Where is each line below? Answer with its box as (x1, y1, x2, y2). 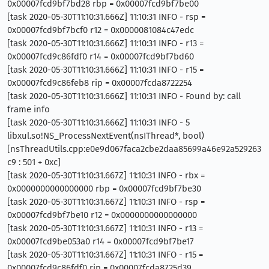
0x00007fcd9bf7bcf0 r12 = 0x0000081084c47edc (7, 24, 194, 35)
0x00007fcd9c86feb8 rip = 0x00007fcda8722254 (7, 77, 192, 88)
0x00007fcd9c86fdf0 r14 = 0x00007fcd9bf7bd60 (7, 50, 194, 62)
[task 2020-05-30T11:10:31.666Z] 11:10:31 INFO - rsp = (7, 11, 205, 22)
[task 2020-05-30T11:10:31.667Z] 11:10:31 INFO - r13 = (7, 222, 203, 234)
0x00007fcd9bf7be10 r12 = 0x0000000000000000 (7, 209, 197, 220)
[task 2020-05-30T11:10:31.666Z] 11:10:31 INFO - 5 (7, 116, 190, 128)
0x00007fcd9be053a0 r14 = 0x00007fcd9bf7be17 (7, 235, 194, 247)
